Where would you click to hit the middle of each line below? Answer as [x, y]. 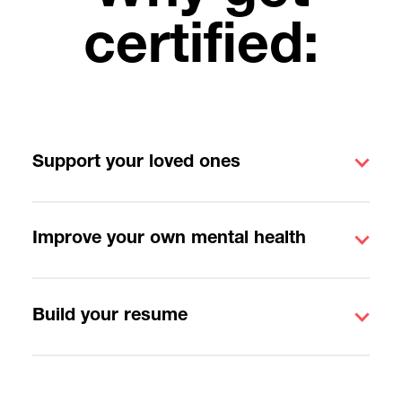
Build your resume [109, 317]
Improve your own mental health [169, 240]
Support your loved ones [136, 163]
